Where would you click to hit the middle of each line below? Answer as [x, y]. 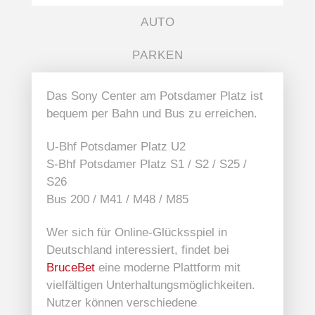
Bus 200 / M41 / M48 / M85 [117, 200]
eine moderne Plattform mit [167, 268]
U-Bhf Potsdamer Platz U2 [116, 147]
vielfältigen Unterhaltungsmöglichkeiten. [150, 285]
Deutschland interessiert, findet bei [137, 250]
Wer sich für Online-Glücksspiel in [136, 233]
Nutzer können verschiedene [121, 303]
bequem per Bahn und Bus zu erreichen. [152, 114]
